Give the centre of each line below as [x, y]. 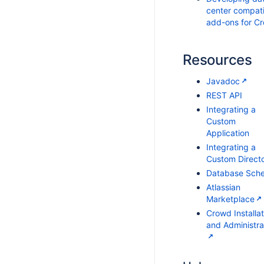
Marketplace [230, 199]
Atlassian [223, 187]
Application [228, 133]
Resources [217, 60]
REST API [224, 95]
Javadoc [223, 81]
